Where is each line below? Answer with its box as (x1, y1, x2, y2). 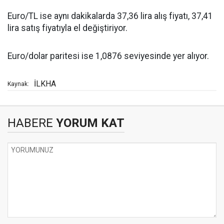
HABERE (7, 116, 53, 130)
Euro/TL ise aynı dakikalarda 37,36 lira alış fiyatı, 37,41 (7, 11, 213, 21)
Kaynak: (7, 80, 29, 87)
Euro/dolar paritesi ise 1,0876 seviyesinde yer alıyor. (7, 51, 209, 61)
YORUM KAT (53, 116, 124, 130)
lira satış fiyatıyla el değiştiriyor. (7, 23, 127, 33)
